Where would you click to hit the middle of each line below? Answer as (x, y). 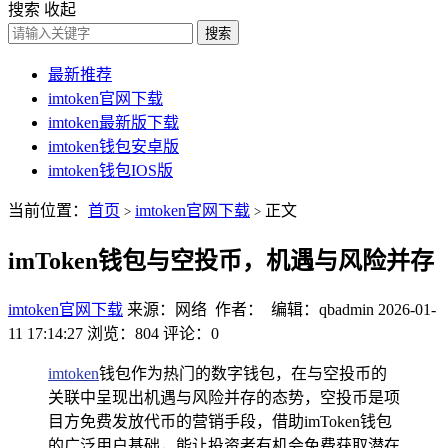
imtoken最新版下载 (113, 122)
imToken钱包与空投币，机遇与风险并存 (221, 260)
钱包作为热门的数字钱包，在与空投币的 (243, 373)
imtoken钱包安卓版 (113, 146)
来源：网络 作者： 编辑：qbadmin (250, 309)
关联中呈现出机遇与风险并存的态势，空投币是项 (224, 397)
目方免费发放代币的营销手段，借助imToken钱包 (220, 421)
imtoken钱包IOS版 (110, 170)
